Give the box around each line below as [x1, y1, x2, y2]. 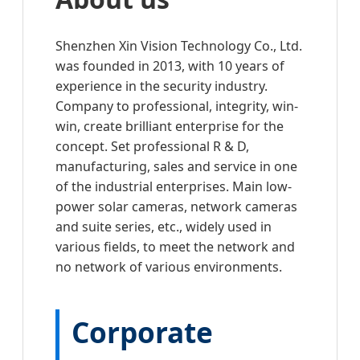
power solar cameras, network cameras [55, 198, 297, 216]
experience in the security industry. [55, 77, 268, 96]
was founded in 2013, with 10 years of [55, 57, 284, 76]
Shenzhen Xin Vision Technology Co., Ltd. [55, 37, 302, 55]
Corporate [72, 313, 213, 352]
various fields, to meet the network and [55, 238, 295, 256]
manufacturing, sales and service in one [55, 157, 297, 176]
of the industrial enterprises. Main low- [55, 178, 292, 196]
